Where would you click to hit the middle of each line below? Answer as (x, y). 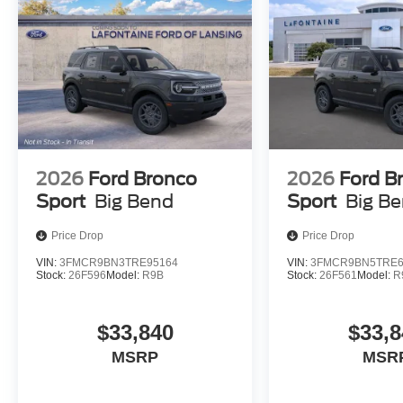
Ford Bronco (143, 179)
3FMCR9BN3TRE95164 (119, 262)
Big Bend (134, 201)
